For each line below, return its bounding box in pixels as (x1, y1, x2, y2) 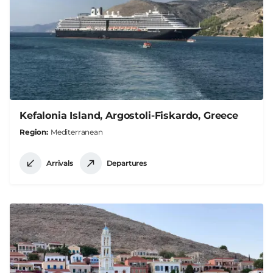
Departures (106, 158, 147, 168)
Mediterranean (50, 127, 103, 136)
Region (19, 127, 47, 136)
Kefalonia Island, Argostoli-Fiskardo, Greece (19, 109, 238, 121)
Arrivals (46, 158, 73, 168)
